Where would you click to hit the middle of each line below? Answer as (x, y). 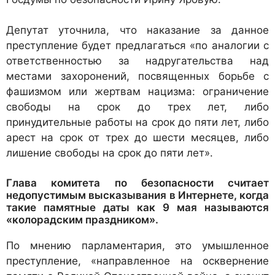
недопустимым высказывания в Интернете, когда (137, 195)
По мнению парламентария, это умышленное (137, 245)
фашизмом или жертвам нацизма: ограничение (137, 92)
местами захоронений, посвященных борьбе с (137, 76)
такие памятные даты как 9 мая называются (137, 207)
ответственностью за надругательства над (137, 61)
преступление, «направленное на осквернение (137, 261)
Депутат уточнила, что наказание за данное (137, 30)
